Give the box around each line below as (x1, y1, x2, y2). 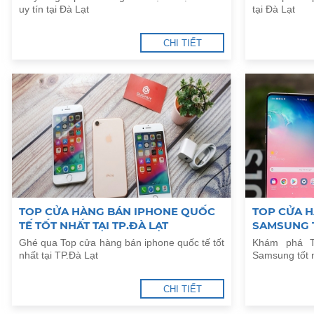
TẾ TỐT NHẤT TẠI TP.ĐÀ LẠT (19, 218, 168, 232)
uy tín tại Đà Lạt (19, 4, 89, 15)
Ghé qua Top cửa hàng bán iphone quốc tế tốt (19, 236, 225, 248)
